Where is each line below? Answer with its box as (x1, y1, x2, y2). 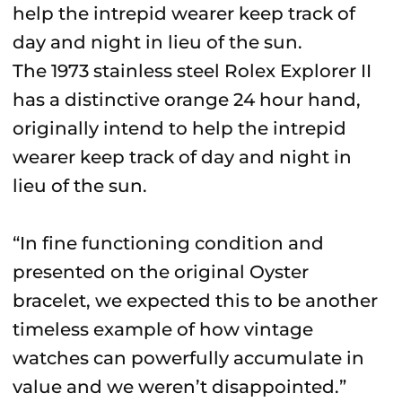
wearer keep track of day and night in (13, 146, 352, 168)
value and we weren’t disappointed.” (13, 376, 346, 398)
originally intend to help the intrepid (13, 118, 346, 139)
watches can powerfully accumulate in (13, 347, 364, 369)
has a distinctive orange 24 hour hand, (13, 89, 361, 110)
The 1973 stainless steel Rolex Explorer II (13, 60, 371, 82)
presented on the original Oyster (13, 261, 309, 283)
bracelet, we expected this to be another (13, 290, 378, 311)
